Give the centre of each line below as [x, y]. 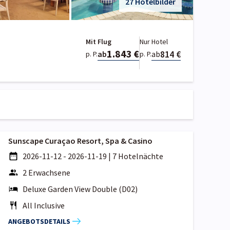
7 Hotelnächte [138, 156]
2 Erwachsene [46, 173]
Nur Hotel [154, 42]
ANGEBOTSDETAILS [39, 221]
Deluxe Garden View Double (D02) [80, 189]
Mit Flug [99, 42]
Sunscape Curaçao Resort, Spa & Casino [80, 141]
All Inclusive [44, 206]
